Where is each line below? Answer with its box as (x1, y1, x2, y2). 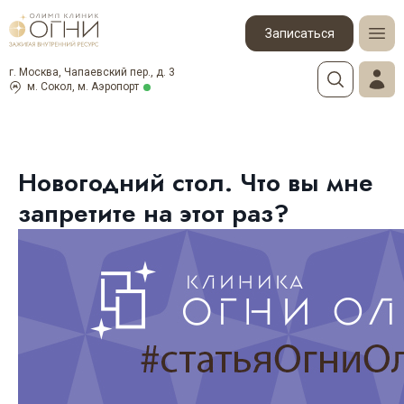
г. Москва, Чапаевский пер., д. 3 (9, 66, 175, 78)
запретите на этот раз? (18, 195, 289, 232)
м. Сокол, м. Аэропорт (27, 80, 139, 93)
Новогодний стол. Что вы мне (18, 164, 373, 201)
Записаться (264, 25, 335, 41)
